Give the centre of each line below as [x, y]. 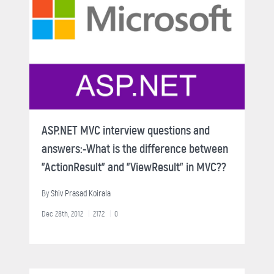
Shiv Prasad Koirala [81, 194]
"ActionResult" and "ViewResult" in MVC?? [134, 168]
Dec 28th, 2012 [62, 214]
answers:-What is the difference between [135, 149]
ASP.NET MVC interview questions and [126, 131]
